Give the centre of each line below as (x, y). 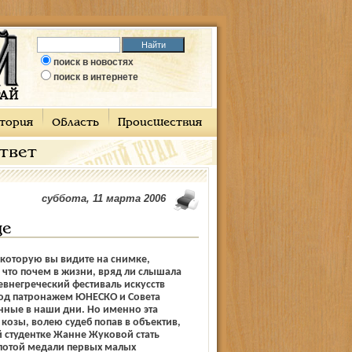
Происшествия (159, 123)
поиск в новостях (93, 62)
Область (75, 123)
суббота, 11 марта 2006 (103, 198)
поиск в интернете (96, 77)
